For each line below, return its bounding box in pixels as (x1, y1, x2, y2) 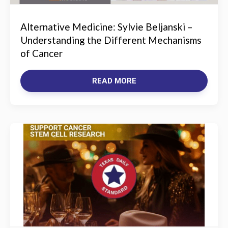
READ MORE (92, 76, 136, 85)
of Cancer (20, 47, 63, 59)
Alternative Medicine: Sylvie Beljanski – (20, 21, 192, 33)
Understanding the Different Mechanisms (20, 34, 202, 46)
